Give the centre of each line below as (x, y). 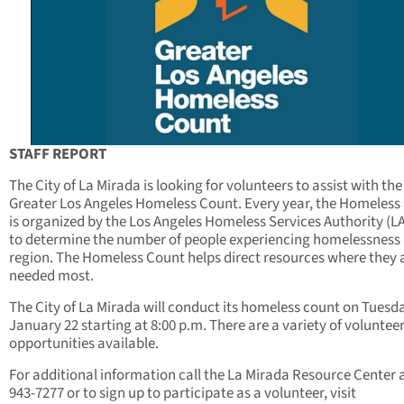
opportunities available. (85, 344)
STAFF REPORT (58, 155)
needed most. (53, 276)
